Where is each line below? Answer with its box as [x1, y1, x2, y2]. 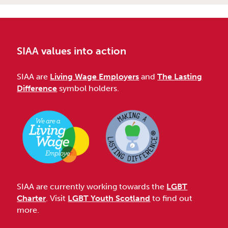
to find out [150, 193, 193, 204]
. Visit [46, 193, 68, 204]
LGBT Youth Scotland [68, 193, 151, 204]
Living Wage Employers [50, 72, 139, 82]
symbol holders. [57, 83, 120, 94]
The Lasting [157, 72, 203, 82]
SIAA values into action [17, 45, 127, 58]
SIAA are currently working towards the [17, 182, 167, 192]
